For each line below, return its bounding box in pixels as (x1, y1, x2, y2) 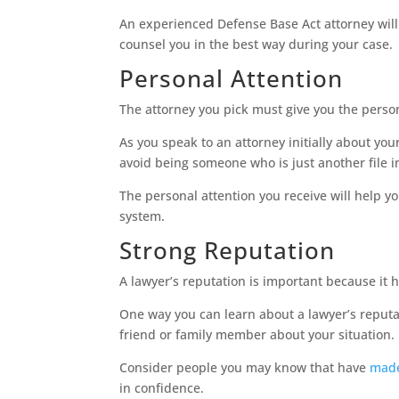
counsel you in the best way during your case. (119, 36, 397, 53)
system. (119, 208, 166, 225)
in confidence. (119, 379, 208, 397)
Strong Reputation (119, 234, 336, 267)
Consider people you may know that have (119, 359, 370, 377)
